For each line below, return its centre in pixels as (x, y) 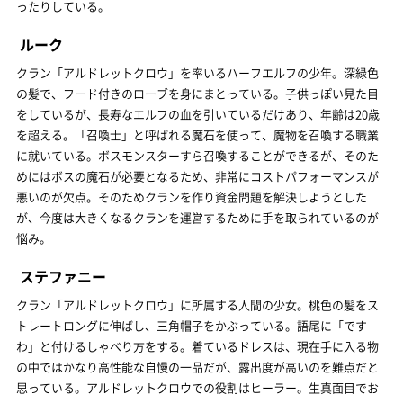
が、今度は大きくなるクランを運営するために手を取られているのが (197, 217)
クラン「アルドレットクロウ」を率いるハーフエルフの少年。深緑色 (197, 72)
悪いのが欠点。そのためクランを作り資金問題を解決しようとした (192, 197)
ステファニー (63, 276)
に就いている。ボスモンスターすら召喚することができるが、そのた (197, 155)
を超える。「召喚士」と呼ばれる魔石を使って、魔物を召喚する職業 (197, 134)
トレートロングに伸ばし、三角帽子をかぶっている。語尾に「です (192, 325)
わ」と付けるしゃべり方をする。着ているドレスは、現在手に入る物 (197, 346)
